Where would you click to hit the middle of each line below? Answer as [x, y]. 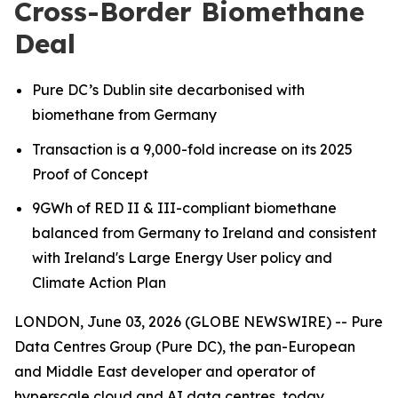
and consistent [327, 233]
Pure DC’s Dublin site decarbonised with [168, 90]
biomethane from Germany [124, 115]
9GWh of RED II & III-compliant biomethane [184, 208]
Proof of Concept [90, 174]
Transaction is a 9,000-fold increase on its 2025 [192, 149]
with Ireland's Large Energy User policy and [182, 258]
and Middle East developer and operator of [165, 372]
